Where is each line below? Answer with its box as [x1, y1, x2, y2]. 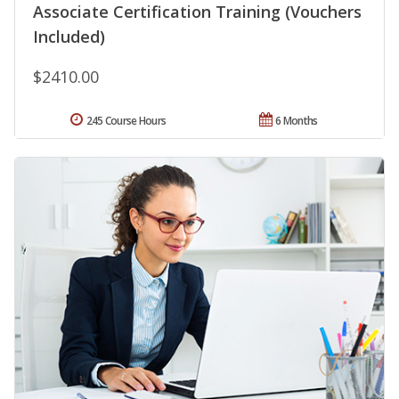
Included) [33, 25, 105, 47]
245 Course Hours [85, 112, 167, 128]
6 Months [275, 112, 318, 128]
